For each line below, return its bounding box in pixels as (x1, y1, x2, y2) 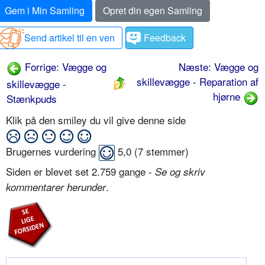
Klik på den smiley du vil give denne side (6, 112, 189, 128)
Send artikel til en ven (24, 31, 115, 45)
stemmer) (143, 144, 189, 159)
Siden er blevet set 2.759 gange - (6, 164, 155, 179)
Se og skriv (155, 164, 205, 179)
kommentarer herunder (6, 180, 106, 195)
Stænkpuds (7, 91, 57, 106)
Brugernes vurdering (6, 144, 99, 159)
